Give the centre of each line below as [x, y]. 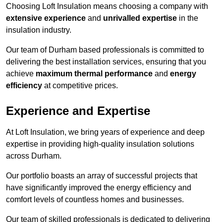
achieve [21, 74]
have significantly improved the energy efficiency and [99, 188]
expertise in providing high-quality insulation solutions [100, 144]
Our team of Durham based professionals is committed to [105, 50]
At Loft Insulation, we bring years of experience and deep [105, 132]
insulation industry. [39, 30]
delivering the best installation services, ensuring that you [106, 62]
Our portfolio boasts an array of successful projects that [102, 176]
